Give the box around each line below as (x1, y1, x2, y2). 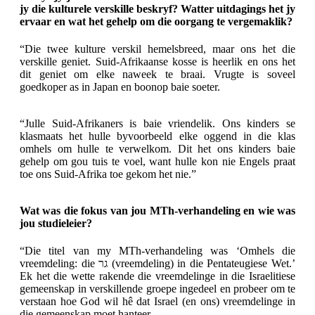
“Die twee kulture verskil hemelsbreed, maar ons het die (20, 42, 295, 55)
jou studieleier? (20, 217, 92, 229)
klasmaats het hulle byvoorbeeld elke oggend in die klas (20, 129, 295, 142)
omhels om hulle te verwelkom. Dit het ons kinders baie (20, 142, 295, 155)
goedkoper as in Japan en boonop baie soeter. (20, 80, 220, 93)
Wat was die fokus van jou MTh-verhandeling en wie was (20, 204, 295, 217)
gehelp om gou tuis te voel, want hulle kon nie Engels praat (20, 155, 295, 167)
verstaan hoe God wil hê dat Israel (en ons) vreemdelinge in (20, 295, 295, 308)
